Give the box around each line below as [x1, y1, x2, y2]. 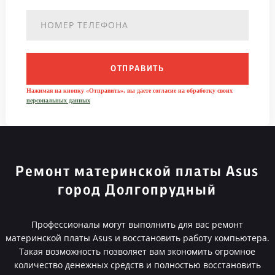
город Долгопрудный [58, 183, 217, 198]
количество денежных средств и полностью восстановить [14, 259, 261, 271]
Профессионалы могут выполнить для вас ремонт [31, 219, 244, 230]
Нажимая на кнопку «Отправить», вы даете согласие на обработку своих [26, 87, 233, 94]
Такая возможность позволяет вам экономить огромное [19, 246, 256, 257]
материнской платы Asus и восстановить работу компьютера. [5, 232, 269, 244]
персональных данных [26, 97, 90, 104]
